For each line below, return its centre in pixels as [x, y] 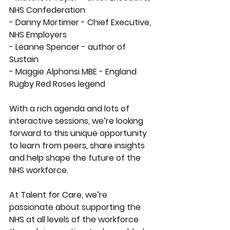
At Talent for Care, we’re [59, 195]
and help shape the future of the [76, 158]
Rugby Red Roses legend [57, 84]
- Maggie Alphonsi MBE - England [74, 72]
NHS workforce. [40, 170]
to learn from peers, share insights [78, 146]
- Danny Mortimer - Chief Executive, [81, 22]
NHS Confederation [48, 10]
